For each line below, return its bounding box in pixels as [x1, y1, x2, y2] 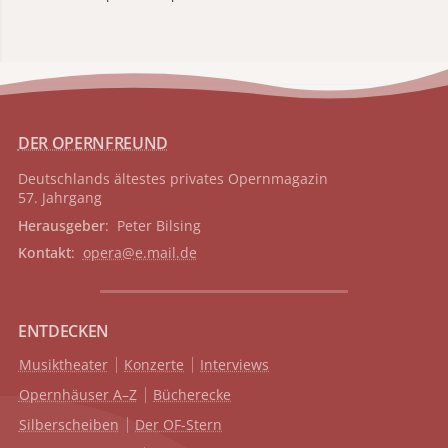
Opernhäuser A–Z [18, 385, 137, 405]
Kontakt [17, 242, 71, 262]
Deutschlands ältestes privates [17, 169, 224, 189]
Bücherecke [153, 385, 232, 405]
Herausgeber [17, 215, 105, 235]
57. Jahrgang [17, 188, 102, 208]
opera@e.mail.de [82, 242, 197, 262]
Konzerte [124, 355, 185, 375]
